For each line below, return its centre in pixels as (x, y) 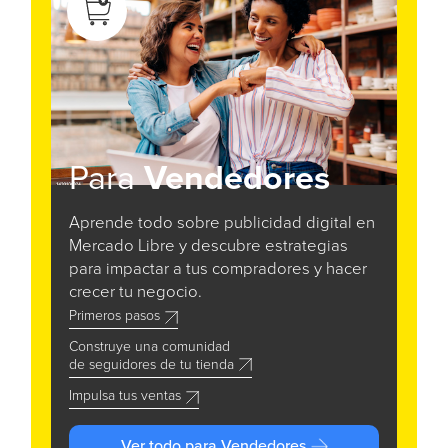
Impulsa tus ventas (125, 396)
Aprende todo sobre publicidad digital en (222, 224)
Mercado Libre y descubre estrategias (208, 247)
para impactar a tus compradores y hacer (218, 270)
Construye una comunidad (149, 347)
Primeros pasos (114, 316)
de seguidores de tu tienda (151, 365)
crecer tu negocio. (135, 293)
